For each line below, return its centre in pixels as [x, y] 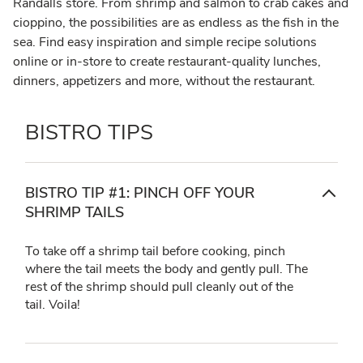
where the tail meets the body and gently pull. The [167, 269]
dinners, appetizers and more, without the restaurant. [166, 81]
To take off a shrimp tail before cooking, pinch [155, 251]
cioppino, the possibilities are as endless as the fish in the [176, 22]
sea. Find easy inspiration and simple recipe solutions [165, 42]
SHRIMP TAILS [75, 212]
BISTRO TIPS [89, 132]
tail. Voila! [53, 304]
